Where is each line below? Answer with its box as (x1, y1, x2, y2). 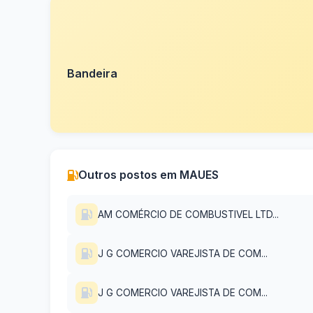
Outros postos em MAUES (78, 168, 219, 182)
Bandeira (67, 66, 117, 81)
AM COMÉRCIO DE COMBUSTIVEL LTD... (98, 208, 279, 220)
